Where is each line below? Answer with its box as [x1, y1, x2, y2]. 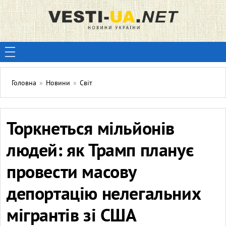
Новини [46, 79, 70, 88]
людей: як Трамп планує [7, 140, 194, 163]
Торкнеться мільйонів [7, 119, 175, 142]
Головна [12, 79, 36, 88]
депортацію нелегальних [7, 184, 201, 207]
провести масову [7, 162, 137, 185]
